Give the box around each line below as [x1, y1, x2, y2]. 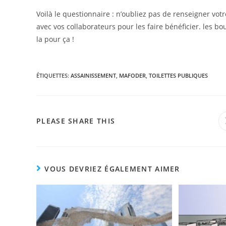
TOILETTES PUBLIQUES [149, 72, 208, 79]
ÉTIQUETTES [36, 72, 68, 79]
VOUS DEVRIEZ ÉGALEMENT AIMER [44, 164, 180, 174]
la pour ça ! [36, 34, 74, 44]
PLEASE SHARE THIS [36, 116, 116, 126]
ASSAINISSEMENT [71, 72, 116, 79]
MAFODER [119, 72, 146, 79]
